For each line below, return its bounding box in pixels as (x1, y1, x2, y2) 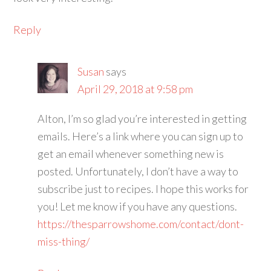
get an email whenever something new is (38, 147, 224, 161)
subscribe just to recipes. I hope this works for (38, 182, 249, 196)
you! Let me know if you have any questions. (38, 200, 238, 214)
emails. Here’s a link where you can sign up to (38, 129, 244, 143)
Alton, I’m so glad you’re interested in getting (38, 112, 247, 126)
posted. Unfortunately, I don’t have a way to (38, 165, 239, 178)
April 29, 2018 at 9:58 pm (77, 82, 194, 96)
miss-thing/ (38, 235, 90, 249)
